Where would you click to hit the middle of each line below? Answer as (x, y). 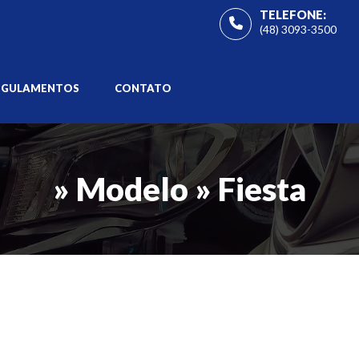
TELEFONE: (293, 14)
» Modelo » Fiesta (179, 190)
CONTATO (143, 89)
